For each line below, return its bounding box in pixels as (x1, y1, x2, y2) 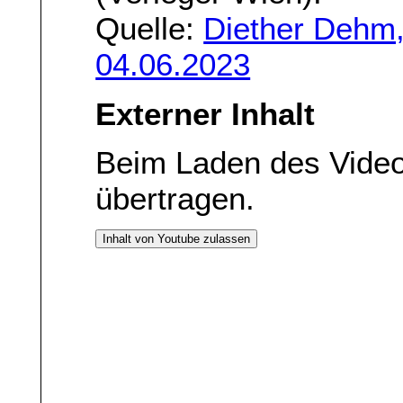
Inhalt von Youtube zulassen (103, 232, 251, 246)
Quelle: (95, 11, 204, 47)
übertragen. (95, 181, 255, 217)
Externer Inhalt (95, 95, 316, 131)
